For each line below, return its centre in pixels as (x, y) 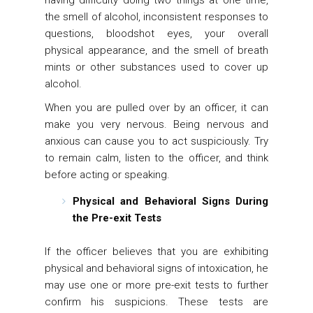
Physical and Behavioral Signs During (170, 201)
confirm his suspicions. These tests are (156, 302)
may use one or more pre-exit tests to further (156, 285)
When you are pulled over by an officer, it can (156, 108)
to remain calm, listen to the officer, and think (156, 158)
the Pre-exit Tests (117, 218)
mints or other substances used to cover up (156, 67)
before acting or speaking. (107, 175)
